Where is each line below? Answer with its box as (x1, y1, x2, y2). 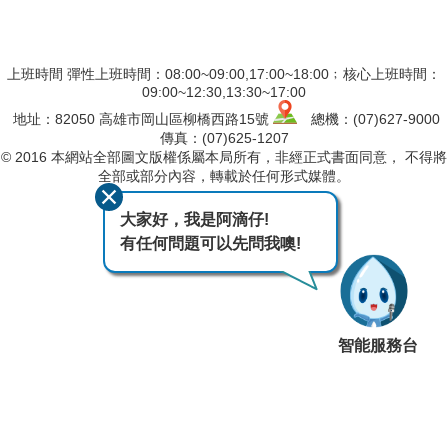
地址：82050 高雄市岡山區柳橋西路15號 (8, 111, 273, 128)
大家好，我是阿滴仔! (120, 211, 269, 228)
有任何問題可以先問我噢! (120, 235, 301, 252)
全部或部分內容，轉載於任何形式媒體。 (98, 168, 350, 185)
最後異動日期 (149, 201, 234, 218)
